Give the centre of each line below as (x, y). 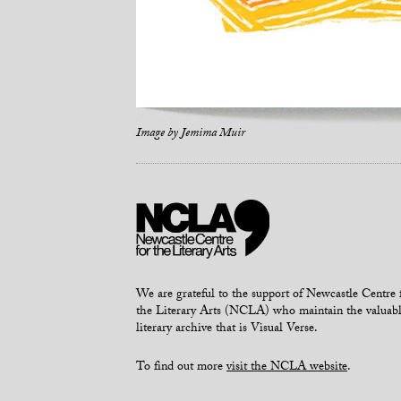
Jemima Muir (213, 134)
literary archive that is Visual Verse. (227, 330)
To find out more (181, 368)
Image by (158, 134)
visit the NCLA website (287, 368)
